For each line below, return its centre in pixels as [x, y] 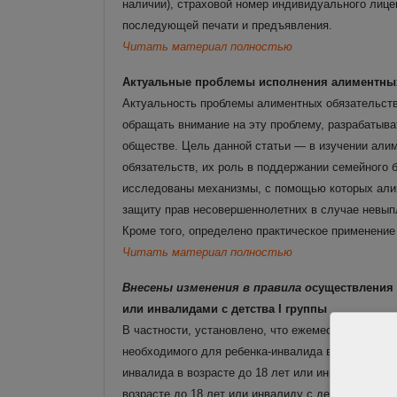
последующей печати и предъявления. [227, 25]
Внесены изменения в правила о [217, 287]
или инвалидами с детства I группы [225, 308]
